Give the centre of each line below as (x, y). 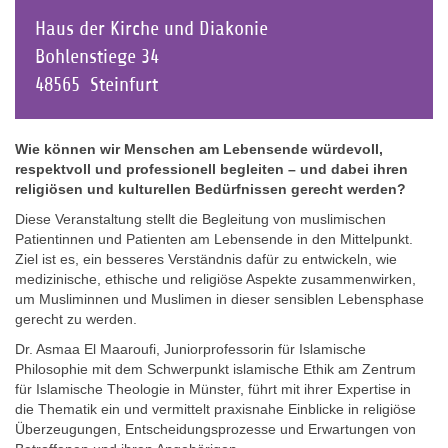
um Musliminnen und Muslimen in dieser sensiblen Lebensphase (219, 298)
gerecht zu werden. (76, 318)
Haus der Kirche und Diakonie (151, 28)
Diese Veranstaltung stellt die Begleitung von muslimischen (200, 218)
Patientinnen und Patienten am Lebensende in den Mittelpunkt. (214, 238)
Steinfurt (124, 84)
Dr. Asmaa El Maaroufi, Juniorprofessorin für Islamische (190, 348)
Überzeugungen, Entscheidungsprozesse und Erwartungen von (215, 428)
